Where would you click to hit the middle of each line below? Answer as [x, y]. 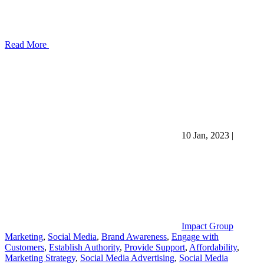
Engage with [195, 236]
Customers [24, 247]
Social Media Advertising [127, 258]
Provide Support [155, 247]
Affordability [213, 247]
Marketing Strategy [40, 258]
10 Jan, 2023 [207, 135]
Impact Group [207, 226]
